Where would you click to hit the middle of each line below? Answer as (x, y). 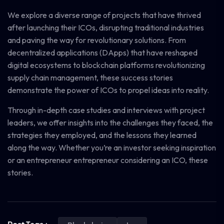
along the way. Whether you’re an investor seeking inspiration (112, 147)
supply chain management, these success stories (90, 77)
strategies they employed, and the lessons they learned (102, 135)
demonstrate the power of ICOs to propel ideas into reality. (108, 90)
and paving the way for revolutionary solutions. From (97, 40)
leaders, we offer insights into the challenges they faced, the (110, 122)
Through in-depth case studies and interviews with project (106, 110)
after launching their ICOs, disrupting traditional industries (106, 27)
